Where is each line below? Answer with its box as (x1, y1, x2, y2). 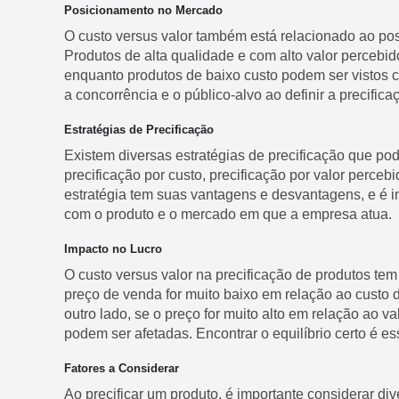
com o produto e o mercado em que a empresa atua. (64, 207, 392, 222)
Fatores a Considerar (64, 362, 179, 375)
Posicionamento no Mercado (64, 4, 223, 17)
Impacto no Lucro (64, 242, 162, 256)
